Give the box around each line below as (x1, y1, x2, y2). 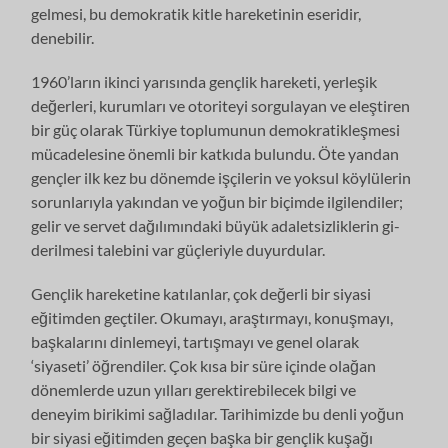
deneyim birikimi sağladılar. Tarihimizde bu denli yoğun (31, 403, 405, 423)
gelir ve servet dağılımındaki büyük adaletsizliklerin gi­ (31, 215, 401, 235)
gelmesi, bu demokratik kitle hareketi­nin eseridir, (31, 3, 362, 23)
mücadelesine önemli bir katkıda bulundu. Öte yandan (31, 143, 400, 163)
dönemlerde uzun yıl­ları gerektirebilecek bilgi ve (31, 379, 357, 399)
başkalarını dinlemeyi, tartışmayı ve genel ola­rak (31, 331, 360, 351)
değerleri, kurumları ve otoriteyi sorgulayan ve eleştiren (31, 95, 411, 115)
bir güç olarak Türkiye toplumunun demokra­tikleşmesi (31, 119, 401, 139)
